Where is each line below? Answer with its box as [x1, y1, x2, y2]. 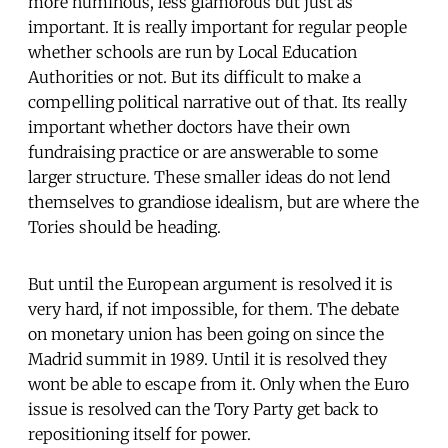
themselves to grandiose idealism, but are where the [28, 191, 419, 212]
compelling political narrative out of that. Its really [28, 91, 407, 112]
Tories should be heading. [28, 216, 221, 237]
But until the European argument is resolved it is [28, 273, 393, 294]
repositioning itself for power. [28, 423, 251, 444]
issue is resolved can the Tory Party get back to [28, 398, 378, 419]
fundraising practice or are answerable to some [28, 141, 378, 162]
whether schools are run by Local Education [28, 41, 357, 62]
